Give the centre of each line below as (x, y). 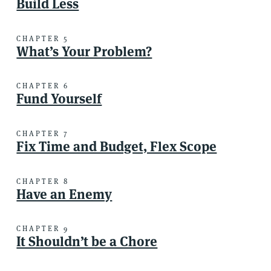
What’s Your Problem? (84, 51)
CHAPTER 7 (43, 133)
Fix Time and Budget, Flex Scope (117, 146)
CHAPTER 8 (43, 181)
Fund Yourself (59, 99)
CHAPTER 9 (43, 229)
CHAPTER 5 (43, 38)
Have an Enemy (64, 194)
